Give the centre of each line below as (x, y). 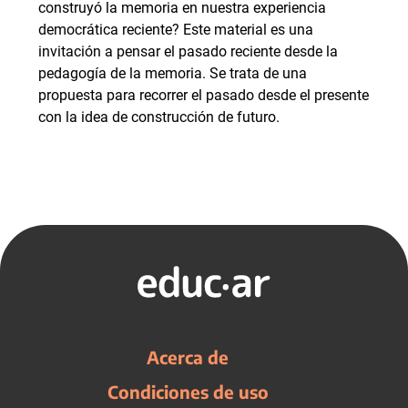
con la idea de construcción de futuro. (159, 117)
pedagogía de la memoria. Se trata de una (173, 73)
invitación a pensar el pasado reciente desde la (188, 51)
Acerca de (188, 357)
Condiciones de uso (188, 392)
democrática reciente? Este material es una (176, 30)
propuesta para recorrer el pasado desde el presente (204, 95)
